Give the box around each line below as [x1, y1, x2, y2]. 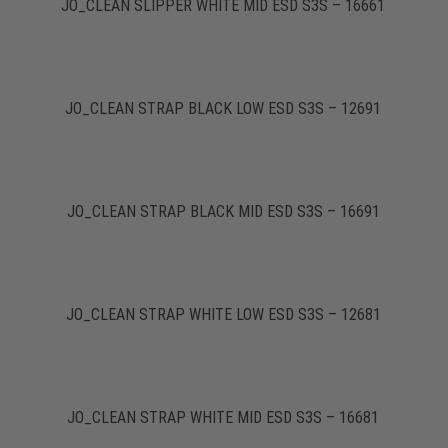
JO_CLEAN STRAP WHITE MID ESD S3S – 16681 [67, 407, 380, 427]
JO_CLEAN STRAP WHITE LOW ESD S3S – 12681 [65, 304, 381, 324]
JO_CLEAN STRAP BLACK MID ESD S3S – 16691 [66, 201, 380, 221]
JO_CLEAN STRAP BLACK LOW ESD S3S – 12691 [65, 98, 382, 118]
